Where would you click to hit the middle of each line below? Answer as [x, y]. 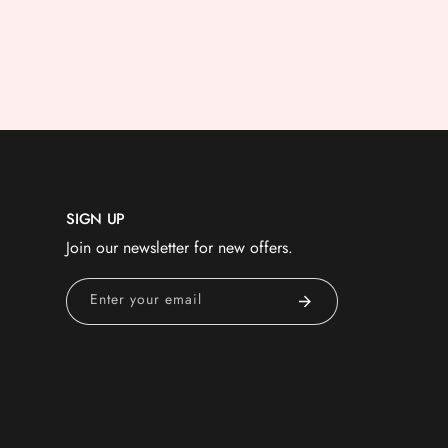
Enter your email [146, 299]
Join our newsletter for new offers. [180, 247]
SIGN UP [96, 219]
